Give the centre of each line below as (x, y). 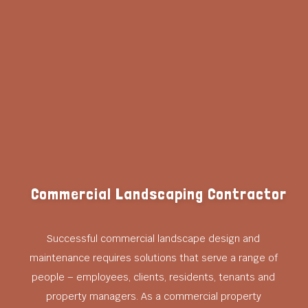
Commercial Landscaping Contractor (158, 193)
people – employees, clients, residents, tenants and (154, 277)
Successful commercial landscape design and (154, 238)
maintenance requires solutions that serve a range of (153, 257)
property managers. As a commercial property (153, 296)
